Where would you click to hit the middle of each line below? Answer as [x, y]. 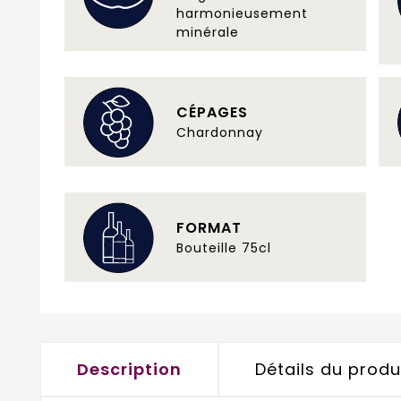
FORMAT [209, 227]
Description [129, 369]
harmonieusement [242, 13]
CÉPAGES [212, 112]
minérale [208, 32]
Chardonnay [220, 132]
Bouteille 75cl [224, 247]
